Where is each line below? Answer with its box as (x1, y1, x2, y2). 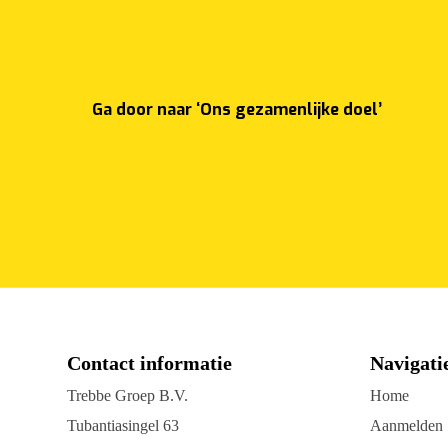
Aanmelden (369, 417, 443, 435)
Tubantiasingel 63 (67, 417, 180, 435)
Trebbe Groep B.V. (67, 387, 189, 405)
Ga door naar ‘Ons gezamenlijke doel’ (92, 99, 383, 121)
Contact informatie (67, 352, 233, 375)
